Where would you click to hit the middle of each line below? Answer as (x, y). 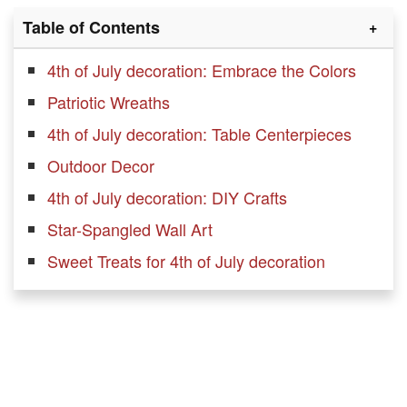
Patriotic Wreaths (109, 102)
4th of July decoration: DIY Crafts (167, 198)
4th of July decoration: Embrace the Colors (202, 70)
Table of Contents (91, 28)
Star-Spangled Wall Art (130, 229)
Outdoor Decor (101, 166)
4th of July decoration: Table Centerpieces (199, 134)
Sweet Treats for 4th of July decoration (186, 261)
